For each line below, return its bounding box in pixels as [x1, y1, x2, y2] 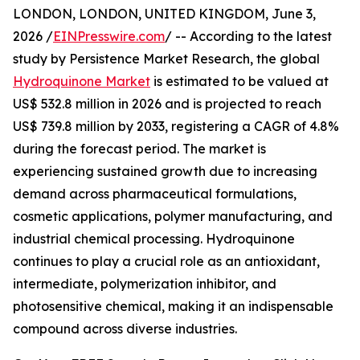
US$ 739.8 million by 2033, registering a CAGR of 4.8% [13, 118, 339, 135]
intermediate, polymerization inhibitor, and [13, 276, 276, 292]
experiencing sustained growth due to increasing [13, 163, 317, 180]
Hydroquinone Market [13, 73, 150, 90]
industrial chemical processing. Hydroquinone [13, 231, 295, 247]
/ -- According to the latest [165, 28, 332, 45]
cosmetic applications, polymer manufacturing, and [13, 208, 333, 225]
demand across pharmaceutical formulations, [13, 186, 297, 202]
